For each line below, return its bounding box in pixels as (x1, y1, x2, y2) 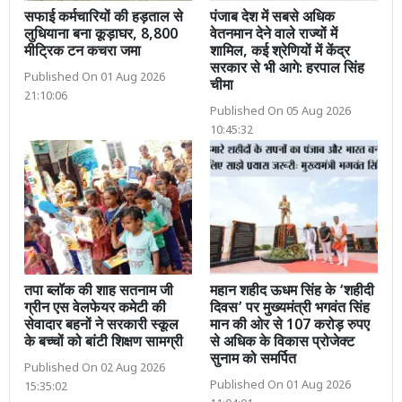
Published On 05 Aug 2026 (210, 105, 351, 120)
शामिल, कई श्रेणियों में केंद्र (210, 43, 350, 63)
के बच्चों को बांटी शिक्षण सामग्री (24, 333, 183, 353)
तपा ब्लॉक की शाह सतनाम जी (24, 282, 173, 301)
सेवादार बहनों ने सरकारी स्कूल (24, 316, 179, 336)
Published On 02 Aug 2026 (24, 361, 165, 376)
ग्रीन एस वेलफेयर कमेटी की (24, 299, 166, 319)
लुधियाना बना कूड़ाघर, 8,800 (24, 26, 178, 46)
